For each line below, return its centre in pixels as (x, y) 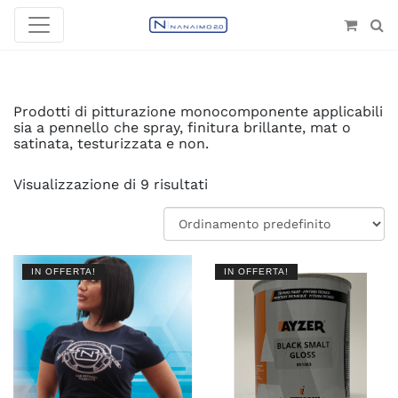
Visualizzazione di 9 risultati (111, 184)
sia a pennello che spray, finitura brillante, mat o (182, 127)
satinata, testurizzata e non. (111, 143)
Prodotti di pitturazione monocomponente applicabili (198, 111)
